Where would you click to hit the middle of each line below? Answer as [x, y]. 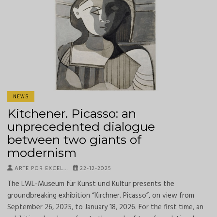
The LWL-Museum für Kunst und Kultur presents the [91, 184]
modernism [42, 152]
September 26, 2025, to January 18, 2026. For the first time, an [105, 207]
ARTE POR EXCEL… [40, 168]
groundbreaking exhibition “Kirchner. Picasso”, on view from [101, 195]
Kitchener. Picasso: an [72, 113]
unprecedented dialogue [81, 126]
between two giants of [74, 139]
